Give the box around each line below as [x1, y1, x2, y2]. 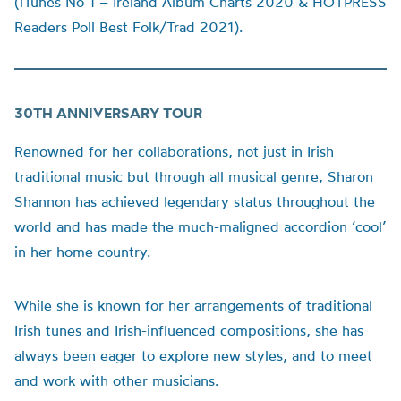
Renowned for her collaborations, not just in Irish [14, 142, 334, 160]
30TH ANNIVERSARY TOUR [14, 104, 202, 122]
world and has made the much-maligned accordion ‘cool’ [14, 218, 387, 235]
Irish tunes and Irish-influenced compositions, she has [14, 321, 363, 339]
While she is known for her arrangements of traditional [14, 296, 372, 314]
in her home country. [14, 243, 150, 260]
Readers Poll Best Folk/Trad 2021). [14, 18, 243, 36]
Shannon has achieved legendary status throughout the [14, 192, 375, 210]
